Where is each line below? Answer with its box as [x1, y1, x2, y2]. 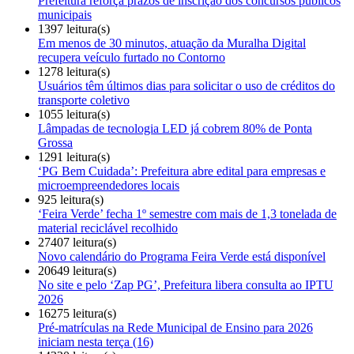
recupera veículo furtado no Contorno [38, 50, 225, 64]
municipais [38, 7, 92, 21]
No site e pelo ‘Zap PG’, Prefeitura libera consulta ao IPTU [38, 277, 333, 292]
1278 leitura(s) [38, 64, 110, 78]
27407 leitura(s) [38, 235, 116, 249]
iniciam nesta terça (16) [38, 334, 153, 348]
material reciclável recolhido [38, 220, 178, 235]
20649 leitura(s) [38, 263, 116, 277]
